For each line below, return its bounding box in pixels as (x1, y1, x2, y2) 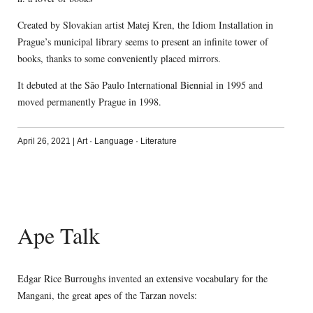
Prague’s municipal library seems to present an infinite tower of (17, 34, 268, 48)
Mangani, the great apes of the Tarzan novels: (17, 288, 197, 302)
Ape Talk (17, 219, 100, 250)
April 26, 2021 (17, 136, 71, 146)
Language (94, 136, 133, 146)
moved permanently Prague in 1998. (17, 94, 161, 108)
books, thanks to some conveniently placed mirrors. (17, 51, 221, 65)
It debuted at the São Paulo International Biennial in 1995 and (17, 78, 263, 92)
